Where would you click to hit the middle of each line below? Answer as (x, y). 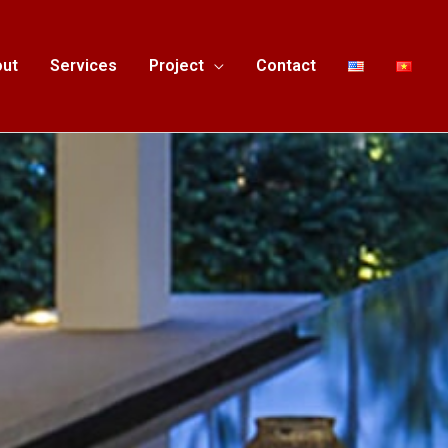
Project (176, 65)
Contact (286, 65)
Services (83, 65)
